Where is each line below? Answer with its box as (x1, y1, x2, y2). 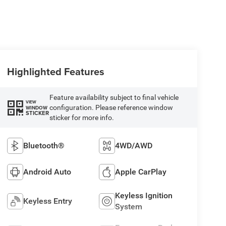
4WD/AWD (115, 140, 153, 150)
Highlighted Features (7, 64, 104, 79)
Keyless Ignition (115, 190, 173, 200)
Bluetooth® (23, 140, 65, 150)
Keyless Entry (23, 196, 72, 206)
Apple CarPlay (115, 166, 167, 177)
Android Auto (23, 166, 71, 177)
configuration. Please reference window (49, 103, 173, 111)
